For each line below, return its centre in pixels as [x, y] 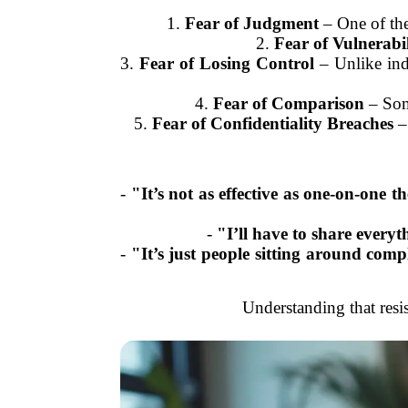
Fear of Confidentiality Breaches [273, 123]
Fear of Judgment [252, 23]
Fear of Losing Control [227, 63]
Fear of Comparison [288, 103]
